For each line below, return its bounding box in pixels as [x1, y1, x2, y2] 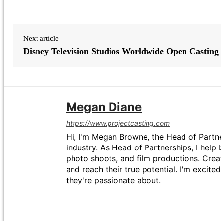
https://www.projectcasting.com [66, 119, 170, 128]
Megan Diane [66, 100, 142, 114]
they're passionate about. [66, 175, 161, 185]
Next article [23, 35, 59, 43]
